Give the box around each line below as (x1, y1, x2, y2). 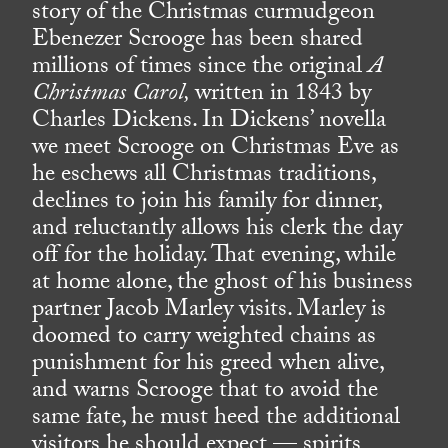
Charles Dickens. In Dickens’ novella (32, 102, 387, 144)
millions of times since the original (32, 48, 369, 90)
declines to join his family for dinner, (32, 183, 382, 225)
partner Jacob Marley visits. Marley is (32, 291, 387, 333)
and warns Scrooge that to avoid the (32, 372, 379, 414)
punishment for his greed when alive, (32, 345, 384, 387)
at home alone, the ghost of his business (32, 264, 414, 306)
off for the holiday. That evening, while (32, 237, 397, 279)
